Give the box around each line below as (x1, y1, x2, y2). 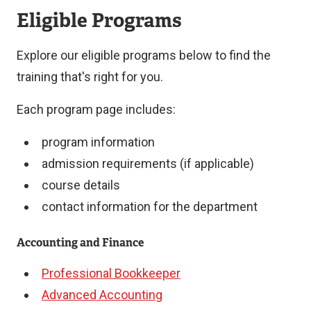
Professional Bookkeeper (41, 265, 180, 280)
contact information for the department (41, 199, 258, 214)
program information (41, 134, 155, 149)
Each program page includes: (17, 101, 176, 117)
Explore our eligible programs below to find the (17, 47, 271, 62)
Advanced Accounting (41, 287, 162, 302)
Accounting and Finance (17, 235, 144, 250)
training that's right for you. (17, 69, 163, 84)
